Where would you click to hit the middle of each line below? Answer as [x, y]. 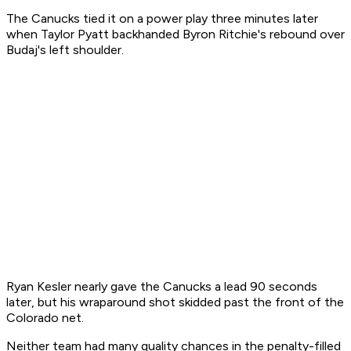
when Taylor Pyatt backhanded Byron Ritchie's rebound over [175, 34]
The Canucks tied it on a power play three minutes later [162, 19]
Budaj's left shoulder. [65, 50]
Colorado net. [45, 318]
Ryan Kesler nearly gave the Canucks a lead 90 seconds [162, 287]
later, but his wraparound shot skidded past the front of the [175, 302]
